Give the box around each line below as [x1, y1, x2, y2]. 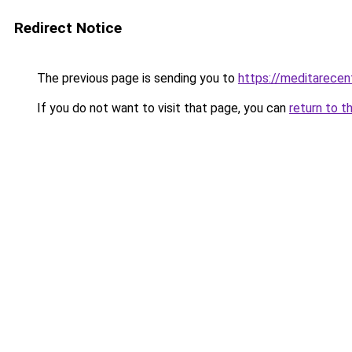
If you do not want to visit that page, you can [34, 101, 289, 115]
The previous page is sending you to [34, 71, 238, 86]
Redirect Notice [14, 19, 122, 37]
